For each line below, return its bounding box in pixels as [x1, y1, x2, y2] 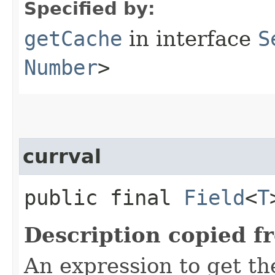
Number [24, 55, 98, 80]
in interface [122, 26, 258, 51]
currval [23, 145, 101, 168]
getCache [24, 26, 122, 51]
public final [24, 185, 184, 210]
